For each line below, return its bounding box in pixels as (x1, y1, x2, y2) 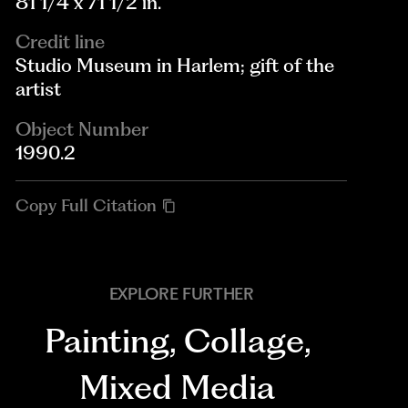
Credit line (15, 30, 106, 54)
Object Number (15, 117, 149, 140)
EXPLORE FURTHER (108, 283, 254, 305)
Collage (183, 321, 304, 362)
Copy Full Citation (15, 195, 158, 217)
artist (15, 77, 62, 101)
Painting (44, 321, 169, 362)
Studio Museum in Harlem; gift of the (15, 54, 335, 77)
